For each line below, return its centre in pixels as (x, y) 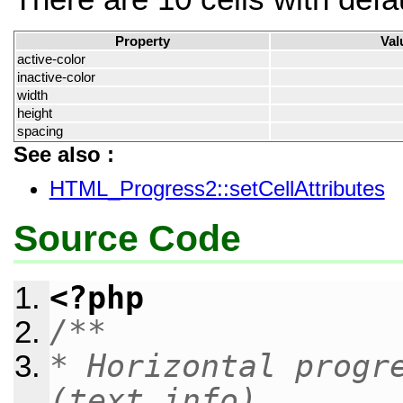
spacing (40, 132)
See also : (63, 155)
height (34, 114)
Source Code (127, 239)
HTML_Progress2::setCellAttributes (217, 189)
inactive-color (56, 78)
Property (142, 42)
